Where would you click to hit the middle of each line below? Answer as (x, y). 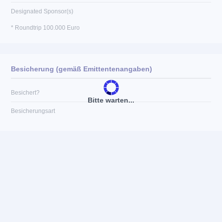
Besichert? (25, 93)
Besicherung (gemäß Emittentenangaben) (82, 69)
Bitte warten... (111, 100)
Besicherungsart (33, 111)
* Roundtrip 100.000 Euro (45, 28)
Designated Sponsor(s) (42, 11)
